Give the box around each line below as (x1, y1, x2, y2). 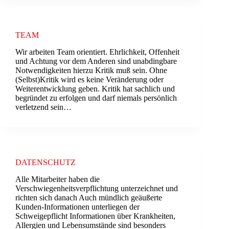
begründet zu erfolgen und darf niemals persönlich (15, 94, 177, 103)
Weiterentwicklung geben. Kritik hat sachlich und (15, 84, 175, 94)
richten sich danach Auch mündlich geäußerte (15, 193, 162, 202)
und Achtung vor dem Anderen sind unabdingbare (15, 57, 177, 66)
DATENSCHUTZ (15, 158, 76, 167)
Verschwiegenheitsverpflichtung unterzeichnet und (15, 184, 178, 193)
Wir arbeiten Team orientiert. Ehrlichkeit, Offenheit (15, 48, 179, 57)
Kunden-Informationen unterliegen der (15, 202, 140, 211)
